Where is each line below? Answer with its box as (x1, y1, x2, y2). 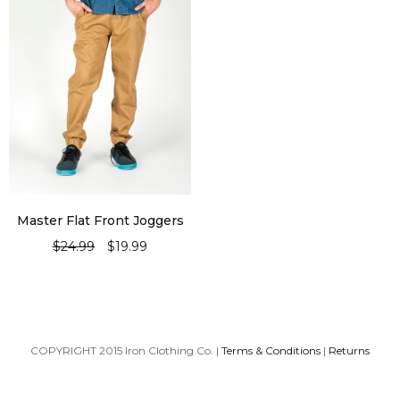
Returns (329, 344, 370, 357)
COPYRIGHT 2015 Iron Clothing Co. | (30, 344, 221, 357)
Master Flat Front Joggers (16, 212, 184, 229)
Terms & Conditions (221, 344, 321, 357)
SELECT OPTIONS (43, 261, 157, 278)
